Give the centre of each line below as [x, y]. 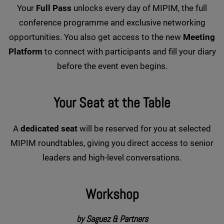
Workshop [112, 194]
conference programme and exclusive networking [112, 22]
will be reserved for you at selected [144, 128]
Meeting [199, 37]
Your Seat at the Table [112, 102]
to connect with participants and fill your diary [129, 51]
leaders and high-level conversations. [112, 157]
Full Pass [54, 8]
